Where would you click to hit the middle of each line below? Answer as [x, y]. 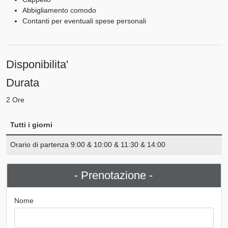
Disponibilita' [37, 64]
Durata [23, 82]
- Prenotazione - [113, 175]
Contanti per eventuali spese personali [84, 21]
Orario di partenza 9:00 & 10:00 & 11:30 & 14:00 [88, 144]
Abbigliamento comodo [59, 10]
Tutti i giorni [31, 124]
